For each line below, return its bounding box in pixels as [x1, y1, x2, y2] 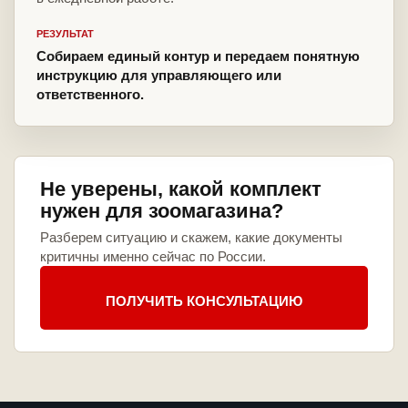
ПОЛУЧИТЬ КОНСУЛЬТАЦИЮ [106, 292, 302, 309]
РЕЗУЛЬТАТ [36, 28, 94, 40]
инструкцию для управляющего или [36, 67, 281, 84]
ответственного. [36, 87, 144, 103]
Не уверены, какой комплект [40, 178, 321, 201]
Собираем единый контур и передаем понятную [36, 48, 360, 65]
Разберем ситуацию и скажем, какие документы [40, 229, 342, 246]
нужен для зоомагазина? [40, 199, 283, 223]
